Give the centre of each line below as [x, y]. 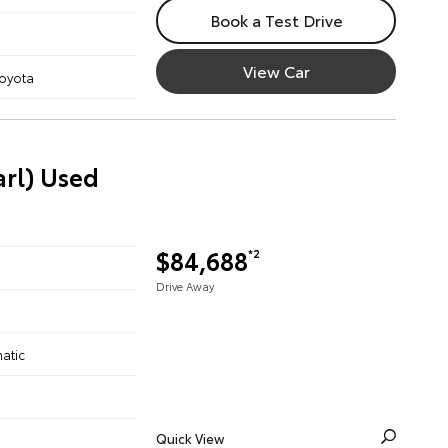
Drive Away [185, 286]
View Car [276, 70]
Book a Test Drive [276, 19]
